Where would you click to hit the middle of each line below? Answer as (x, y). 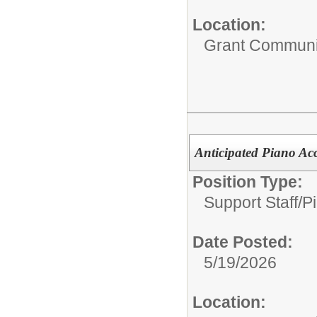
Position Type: (248, 182)
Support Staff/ (253, 203)
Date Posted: (243, 242)
